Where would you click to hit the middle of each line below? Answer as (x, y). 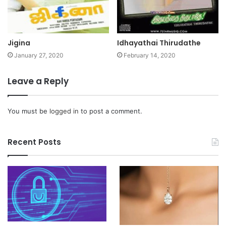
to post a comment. (110, 111)
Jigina (19, 43)
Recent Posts (34, 142)
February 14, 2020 (150, 55)
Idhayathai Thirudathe (159, 43)
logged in (64, 111)
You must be (29, 111)
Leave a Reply (38, 81)
